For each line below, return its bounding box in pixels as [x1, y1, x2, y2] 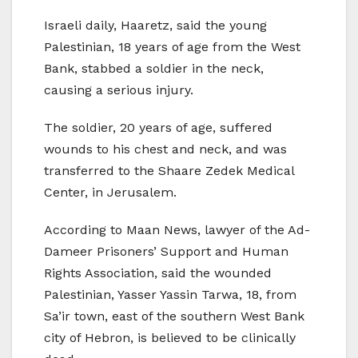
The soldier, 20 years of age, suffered [44, 120, 272, 136]
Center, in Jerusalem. [44, 185, 177, 201]
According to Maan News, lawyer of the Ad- [44, 222, 310, 238]
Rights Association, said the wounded [44, 265, 272, 281]
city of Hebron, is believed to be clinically [44, 330, 296, 346]
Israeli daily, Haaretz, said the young [44, 18, 267, 34]
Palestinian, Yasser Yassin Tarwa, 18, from [44, 287, 296, 303]
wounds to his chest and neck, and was [44, 141, 287, 157]
